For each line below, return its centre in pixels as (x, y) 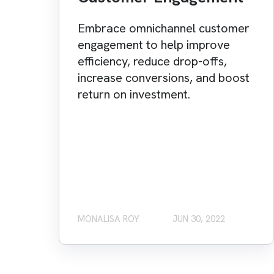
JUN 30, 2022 (199, 219)
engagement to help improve (154, 45)
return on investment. (134, 94)
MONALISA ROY (109, 219)
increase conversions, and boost (164, 78)
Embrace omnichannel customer (164, 28)
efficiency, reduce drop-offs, (152, 61)
